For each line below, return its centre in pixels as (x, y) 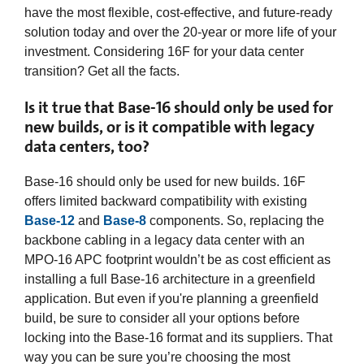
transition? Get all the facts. (102, 71)
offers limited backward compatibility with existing (166, 201)
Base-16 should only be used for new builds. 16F (165, 181)
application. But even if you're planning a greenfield (171, 298)
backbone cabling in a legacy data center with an (165, 240)
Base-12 (50, 220)
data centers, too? (87, 146)
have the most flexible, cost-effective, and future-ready (178, 12)
